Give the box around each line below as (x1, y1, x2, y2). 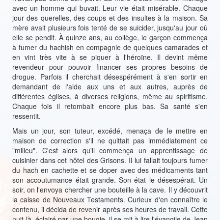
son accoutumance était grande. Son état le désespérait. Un (12, 175, 208, 185)
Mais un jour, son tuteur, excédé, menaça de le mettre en (12, 126, 208, 136)
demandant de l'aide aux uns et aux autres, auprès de (12, 82, 208, 91)
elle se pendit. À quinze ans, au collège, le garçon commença (12, 32, 208, 42)
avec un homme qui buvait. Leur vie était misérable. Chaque (12, 3, 208, 13)
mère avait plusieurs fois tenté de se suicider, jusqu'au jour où (12, 23, 208, 32)
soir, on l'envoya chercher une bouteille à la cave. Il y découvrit (12, 185, 208, 194)
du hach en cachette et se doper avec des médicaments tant (12, 165, 208, 175)
